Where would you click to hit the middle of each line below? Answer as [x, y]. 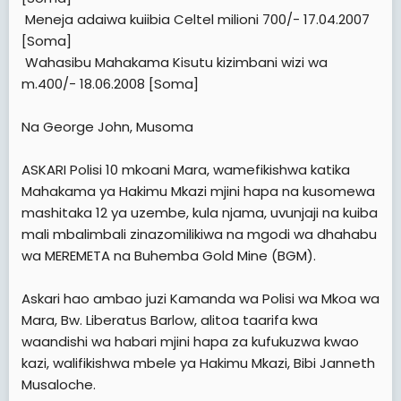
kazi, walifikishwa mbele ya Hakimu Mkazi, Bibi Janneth [198, 363]
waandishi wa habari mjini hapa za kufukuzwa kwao [190, 341]
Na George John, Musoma [107, 126]
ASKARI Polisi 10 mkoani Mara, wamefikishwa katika [186, 169]
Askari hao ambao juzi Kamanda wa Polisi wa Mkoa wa [200, 298]
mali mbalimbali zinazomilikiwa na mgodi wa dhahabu [199, 234]
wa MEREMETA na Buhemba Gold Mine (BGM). [169, 255]
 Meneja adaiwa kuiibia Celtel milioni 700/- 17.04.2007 [196, 19]
